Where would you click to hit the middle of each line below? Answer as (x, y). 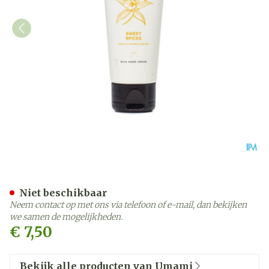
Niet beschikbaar (63, 193)
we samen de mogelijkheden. (66, 217)
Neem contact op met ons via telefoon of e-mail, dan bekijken (128, 205)
